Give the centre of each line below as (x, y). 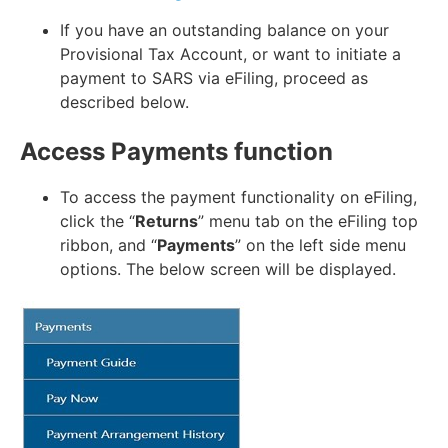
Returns (166, 220)
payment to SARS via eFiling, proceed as (214, 78)
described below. (124, 102)
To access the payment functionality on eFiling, (238, 196)
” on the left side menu (320, 244)
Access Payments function (176, 152)
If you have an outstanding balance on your (224, 30)
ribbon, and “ (108, 244)
